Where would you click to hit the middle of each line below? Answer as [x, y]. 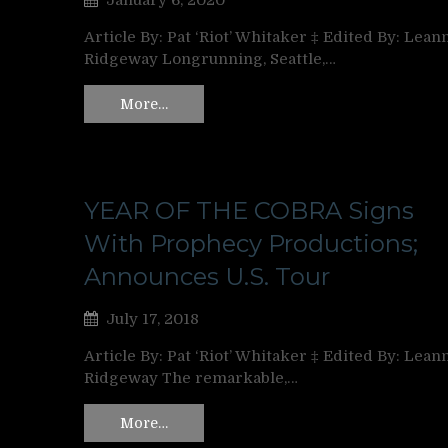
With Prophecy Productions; [251, 243]
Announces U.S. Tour [207, 276]
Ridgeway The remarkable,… [191, 377]
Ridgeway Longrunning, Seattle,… [210, 59]
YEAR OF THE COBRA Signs [249, 210]
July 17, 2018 [152, 318]
